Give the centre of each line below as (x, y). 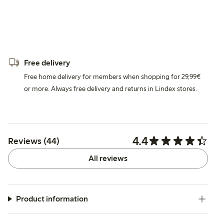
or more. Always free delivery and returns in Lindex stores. (110, 88)
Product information (52, 198)
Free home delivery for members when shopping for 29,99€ (112, 76)
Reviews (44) (34, 141)
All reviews (108, 158)
